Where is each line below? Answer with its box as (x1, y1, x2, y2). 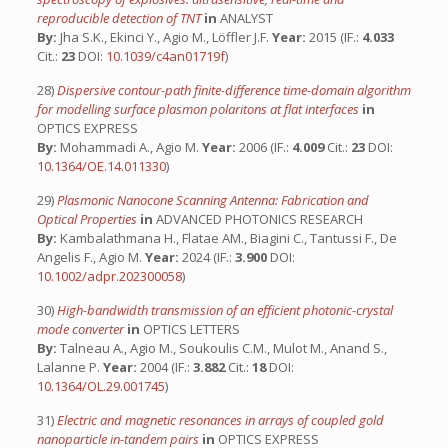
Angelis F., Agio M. (36, 248, 145, 266)
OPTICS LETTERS (139, 320, 240, 338)
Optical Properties (36, 210, 140, 228)
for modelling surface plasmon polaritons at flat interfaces (36, 100, 362, 118)
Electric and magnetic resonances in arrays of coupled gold (56, 411, 384, 429)
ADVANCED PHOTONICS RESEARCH (152, 210, 363, 228)
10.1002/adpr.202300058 (36, 267, 182, 285)
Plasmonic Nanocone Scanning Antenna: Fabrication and (56, 191, 369, 209)
